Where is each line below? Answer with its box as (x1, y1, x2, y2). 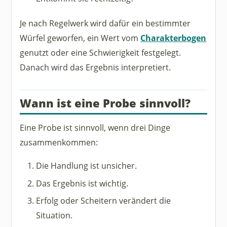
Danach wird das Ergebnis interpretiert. (20, 61, 171, 73)
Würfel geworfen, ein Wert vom (20, 32, 141, 44)
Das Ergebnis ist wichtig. (36, 177, 129, 189)
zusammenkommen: (20, 136, 98, 148)
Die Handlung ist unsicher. (36, 160, 137, 172)
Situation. (36, 209, 73, 221)
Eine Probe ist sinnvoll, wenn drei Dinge (20, 121, 171, 133)
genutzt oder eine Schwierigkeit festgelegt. (20, 47, 181, 59)
